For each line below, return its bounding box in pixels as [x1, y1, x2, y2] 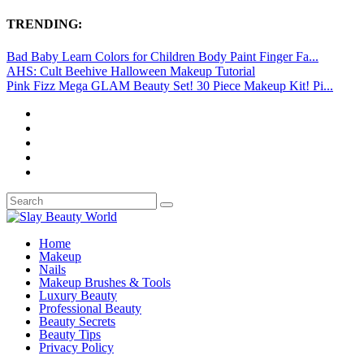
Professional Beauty [39, 301, 141, 315]
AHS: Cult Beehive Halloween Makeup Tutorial [6, 63, 255, 78]
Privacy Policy [39, 340, 114, 354]
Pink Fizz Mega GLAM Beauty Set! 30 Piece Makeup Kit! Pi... [6, 78, 333, 93]
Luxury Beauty [39, 288, 117, 302]
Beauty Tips [39, 327, 101, 341]
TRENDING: [6, 17, 82, 32]
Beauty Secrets [39, 314, 115, 328]
